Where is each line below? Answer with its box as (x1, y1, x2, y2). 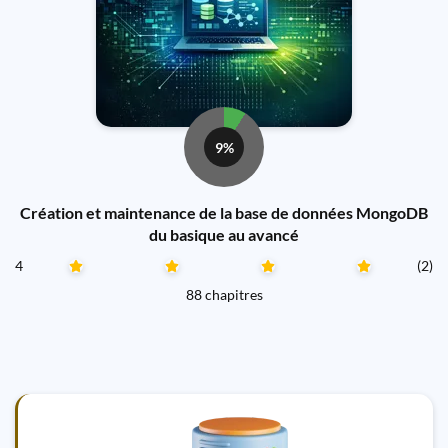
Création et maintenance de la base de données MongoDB (20, 203, 428, 222)
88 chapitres (185, 286, 263, 303)
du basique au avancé (149, 225, 299, 244)
